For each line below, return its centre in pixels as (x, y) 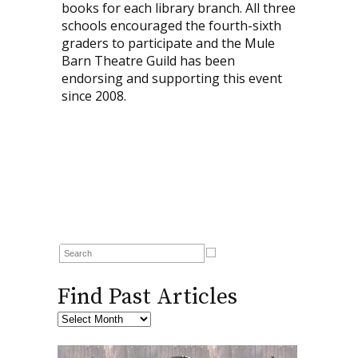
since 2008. (93, 95)
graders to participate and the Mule (168, 43)
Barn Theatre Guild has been (148, 60)
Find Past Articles (147, 296)
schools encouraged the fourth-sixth (171, 25)
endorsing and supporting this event (171, 78)
